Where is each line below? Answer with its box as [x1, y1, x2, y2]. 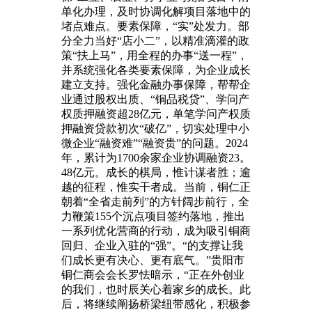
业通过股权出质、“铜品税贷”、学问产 [61, 93, 249, 105]
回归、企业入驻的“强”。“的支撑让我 [61, 239, 243, 251]
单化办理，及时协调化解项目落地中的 [61, 5, 251, 17]
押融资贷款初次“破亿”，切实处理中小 [61, 122, 249, 134]
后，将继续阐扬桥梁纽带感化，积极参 [61, 297, 251, 310]
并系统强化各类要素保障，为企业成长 [61, 63, 251, 76]
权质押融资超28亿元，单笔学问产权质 [61, 107, 251, 120]
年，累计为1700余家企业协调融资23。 [61, 151, 251, 164]
